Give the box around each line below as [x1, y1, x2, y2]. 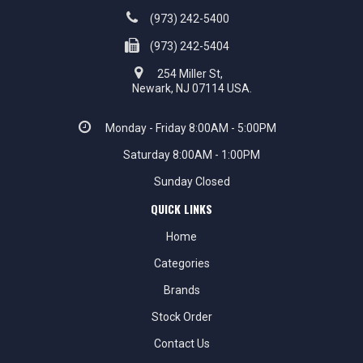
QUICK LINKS [151, 200, 212, 218]
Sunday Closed [153, 175, 230, 189]
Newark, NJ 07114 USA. [131, 82, 252, 96]
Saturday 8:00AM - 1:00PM [123, 148, 260, 162]
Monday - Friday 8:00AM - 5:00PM [103, 122, 276, 135]
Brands [163, 284, 200, 297]
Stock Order [151, 310, 212, 324]
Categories [153, 257, 210, 271]
